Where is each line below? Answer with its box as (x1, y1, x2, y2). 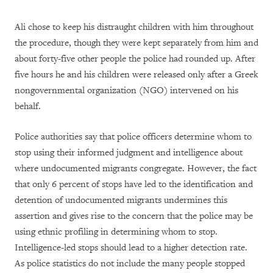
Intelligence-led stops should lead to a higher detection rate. (15, 241, 247, 253)
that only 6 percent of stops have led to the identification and (15, 178, 253, 190)
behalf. (15, 100, 41, 112)
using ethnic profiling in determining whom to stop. (15, 225, 218, 238)
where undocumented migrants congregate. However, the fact (15, 162, 257, 174)
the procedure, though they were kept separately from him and (15, 37, 258, 49)
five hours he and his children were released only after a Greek (15, 68, 258, 80)
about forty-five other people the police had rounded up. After (15, 52, 255, 65)
